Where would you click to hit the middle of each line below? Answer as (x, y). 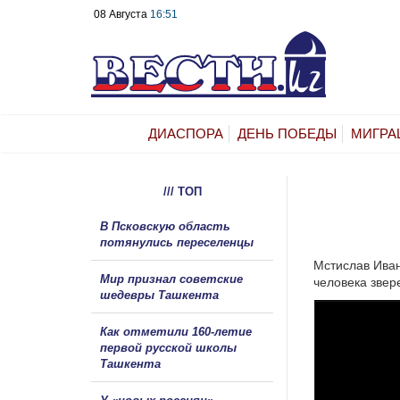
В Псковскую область (165, 226)
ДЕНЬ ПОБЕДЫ (287, 133)
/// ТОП (182, 191)
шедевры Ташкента (159, 295)
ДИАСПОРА (186, 133)
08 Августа (122, 14)
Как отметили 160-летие (176, 331)
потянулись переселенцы (179, 242)
